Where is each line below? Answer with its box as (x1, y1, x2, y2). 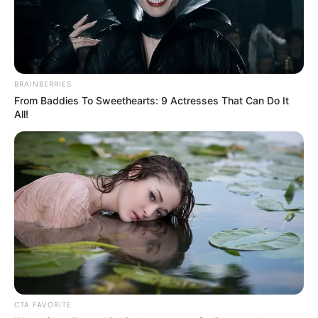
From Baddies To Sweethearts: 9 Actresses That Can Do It (14, 94, 289, 107)
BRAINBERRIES (14, 79, 72, 89)
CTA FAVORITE (14, 300, 72, 309)
